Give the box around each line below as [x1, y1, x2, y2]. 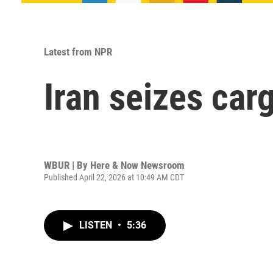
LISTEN [79, 219, 115, 231]
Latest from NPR [44, 46, 112, 58]
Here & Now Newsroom [90, 158, 185, 171]
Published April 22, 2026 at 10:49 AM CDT [44, 172, 184, 182]
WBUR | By [44, 158, 90, 171]
